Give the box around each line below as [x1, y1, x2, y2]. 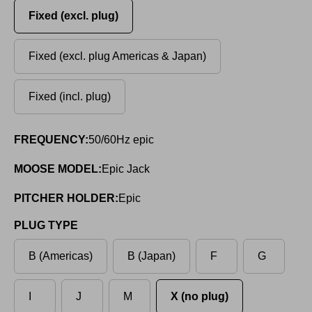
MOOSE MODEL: [14, 163, 102, 175]
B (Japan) [127, 250, 175, 263]
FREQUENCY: [14, 134, 88, 146]
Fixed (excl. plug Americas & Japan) [29, 50, 206, 63]
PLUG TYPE [14, 219, 78, 232]
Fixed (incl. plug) [29, 91, 111, 103]
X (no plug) [171, 290, 228, 303]
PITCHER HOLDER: [14, 192, 118, 205]
